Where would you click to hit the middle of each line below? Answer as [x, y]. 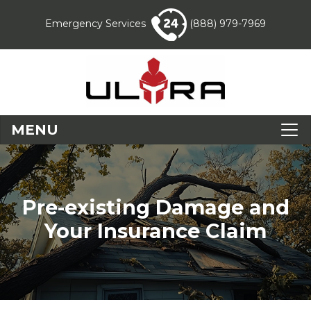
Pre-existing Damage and [155, 207]
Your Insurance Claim [155, 230]
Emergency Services [95, 24]
